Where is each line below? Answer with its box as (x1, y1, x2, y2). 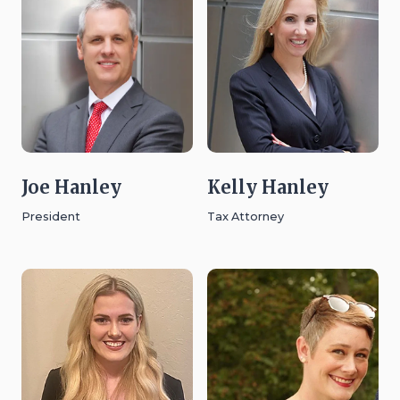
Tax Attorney (207, 210, 284, 224)
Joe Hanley (21, 176, 121, 199)
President (21, 210, 80, 224)
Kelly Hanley (207, 176, 329, 199)
